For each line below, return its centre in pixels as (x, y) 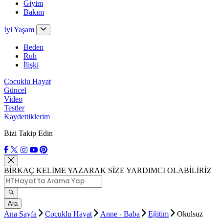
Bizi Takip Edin (28, 133)
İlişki (31, 65)
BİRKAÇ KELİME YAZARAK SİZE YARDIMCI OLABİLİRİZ (108, 170)
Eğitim (158, 214)
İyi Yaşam (20, 30)
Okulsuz (190, 214)
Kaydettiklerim (27, 117)
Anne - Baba (120, 214)
